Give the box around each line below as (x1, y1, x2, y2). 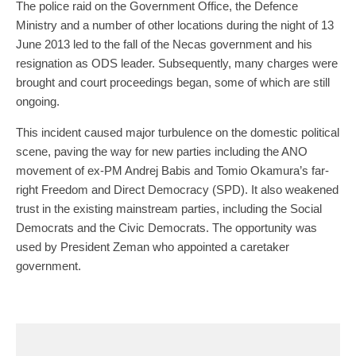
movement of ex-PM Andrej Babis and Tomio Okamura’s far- (16, 164, 329, 178)
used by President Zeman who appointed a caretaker (16, 240, 289, 254)
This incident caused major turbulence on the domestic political (16, 126, 339, 140)
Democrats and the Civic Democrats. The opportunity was (16, 221, 317, 235)
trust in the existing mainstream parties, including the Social (16, 202, 322, 216)
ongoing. (16, 95, 60, 109)
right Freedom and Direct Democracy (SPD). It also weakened (16, 183, 339, 197)
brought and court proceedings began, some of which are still (16, 75, 330, 90)
